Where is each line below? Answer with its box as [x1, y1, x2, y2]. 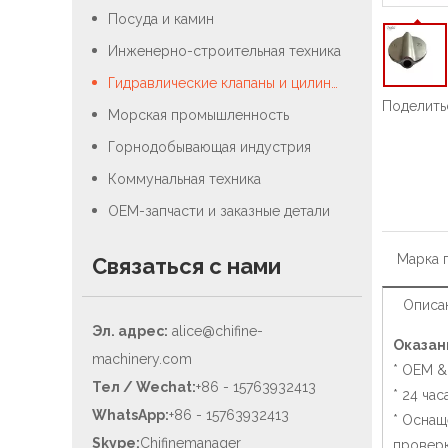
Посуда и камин [108, 11, 214, 27]
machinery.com [92, 351, 192, 367]
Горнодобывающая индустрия [108, 139, 311, 155]
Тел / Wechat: [92, 379, 196, 395]
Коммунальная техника [108, 171, 261, 187]
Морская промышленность [108, 107, 289, 123]
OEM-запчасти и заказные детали [108, 203, 330, 219]
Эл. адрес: [92, 323, 168, 339]
